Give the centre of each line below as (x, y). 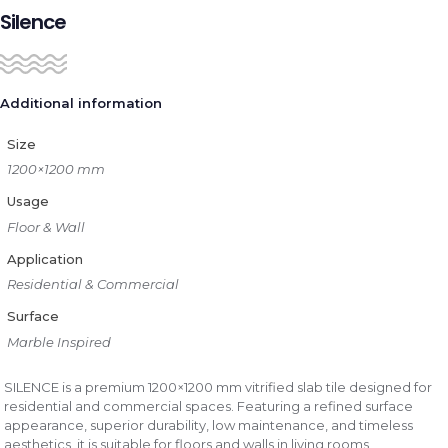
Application (44, 258)
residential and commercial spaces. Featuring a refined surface (209, 406)
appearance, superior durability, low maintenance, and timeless (209, 425)
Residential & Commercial (92, 284)
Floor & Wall (45, 226)
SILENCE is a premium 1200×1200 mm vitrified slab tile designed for (218, 387)
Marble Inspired (58, 341)
